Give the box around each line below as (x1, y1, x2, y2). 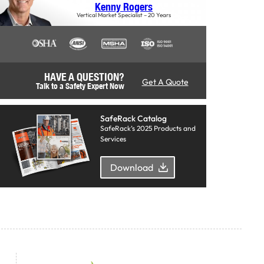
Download (110, 161, 153, 173)
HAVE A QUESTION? (44, 70, 124, 83)
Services (100, 134, 126, 143)
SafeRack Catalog (100, 113, 167, 124)
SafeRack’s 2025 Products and (100, 123, 196, 133)
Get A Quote (141, 76, 189, 87)
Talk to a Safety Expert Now (35, 80, 124, 91)
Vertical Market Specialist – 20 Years (77, 11, 171, 19)
